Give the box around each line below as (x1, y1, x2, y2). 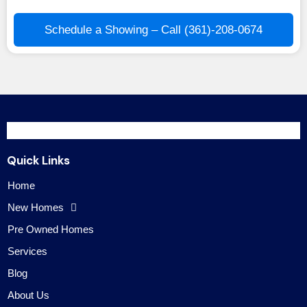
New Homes (8, 201, 64, 213)
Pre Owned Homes (8, 223, 94, 235)
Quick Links (7, 153, 70, 168)
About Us (8, 289, 49, 301)
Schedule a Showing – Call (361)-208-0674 (45, 23, 262, 36)
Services (8, 245, 47, 257)
